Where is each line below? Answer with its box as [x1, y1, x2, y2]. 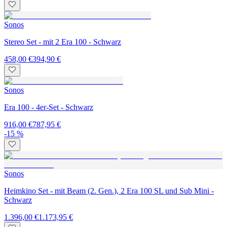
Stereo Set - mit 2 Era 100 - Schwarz [4, 37, 121, 46]
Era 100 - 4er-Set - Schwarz [4, 102, 93, 111]
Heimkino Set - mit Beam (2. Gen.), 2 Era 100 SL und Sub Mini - [4, 186, 214, 195]
